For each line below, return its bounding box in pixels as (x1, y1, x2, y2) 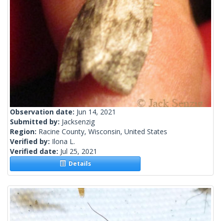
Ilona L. (52, 137, 75, 147)
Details (65, 159, 91, 168)
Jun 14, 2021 (76, 107, 116, 117)
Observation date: (10, 107, 76, 117)
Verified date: (10, 147, 60, 156)
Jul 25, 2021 (60, 147, 97, 156)
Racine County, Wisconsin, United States (38, 127, 167, 137)
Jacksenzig (62, 117, 95, 127)
